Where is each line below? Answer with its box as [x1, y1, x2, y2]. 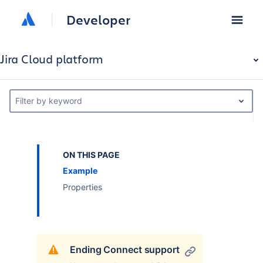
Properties [63, 182, 102, 192]
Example [63, 166, 97, 176]
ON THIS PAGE [63, 150, 120, 160]
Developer [66, 11, 130, 28]
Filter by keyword [15, 96, 82, 106]
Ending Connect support [70, 244, 180, 255]
